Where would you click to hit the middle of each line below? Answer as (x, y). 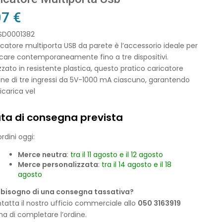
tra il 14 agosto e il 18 (136, 164)
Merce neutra (42, 154)
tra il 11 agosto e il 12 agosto (116, 154)
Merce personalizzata (58, 164)
